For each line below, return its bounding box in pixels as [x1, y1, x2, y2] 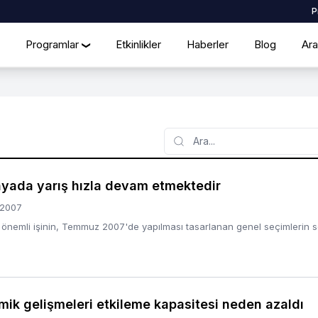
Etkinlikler [116, 37, 161, 51]
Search [163, 128, 196, 139]
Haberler [187, 37, 229, 51]
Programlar [26, 37, 79, 51]
